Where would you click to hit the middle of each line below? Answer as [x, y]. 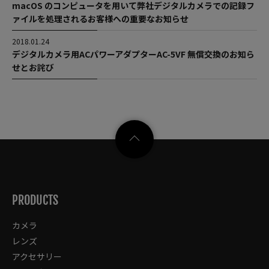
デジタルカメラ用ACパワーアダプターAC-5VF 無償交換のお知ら [133, 54]
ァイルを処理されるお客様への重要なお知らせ [100, 18]
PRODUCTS [35, 200]
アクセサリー [37, 256]
